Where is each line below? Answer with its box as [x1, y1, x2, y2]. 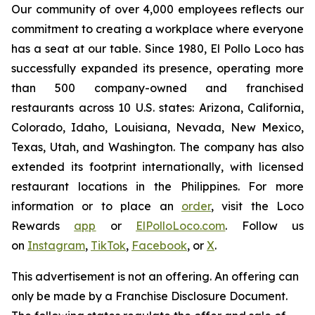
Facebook [131, 238, 187, 252]
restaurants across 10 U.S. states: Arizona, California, [11, 101, 304, 115]
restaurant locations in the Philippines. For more [11, 179, 304, 193]
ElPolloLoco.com [136, 219, 226, 233]
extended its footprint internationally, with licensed [11, 160, 304, 174]
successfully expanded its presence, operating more [11, 61, 304, 75]
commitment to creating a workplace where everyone [11, 22, 304, 36]
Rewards [11, 219, 75, 233]
